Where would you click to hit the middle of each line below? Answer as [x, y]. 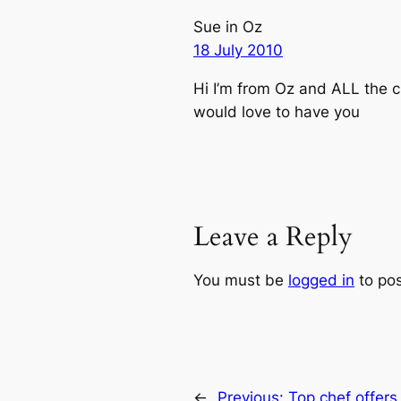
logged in [321, 280]
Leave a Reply [273, 238]
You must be [241, 280]
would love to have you [277, 111]
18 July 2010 [238, 50]
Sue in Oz [228, 26]
